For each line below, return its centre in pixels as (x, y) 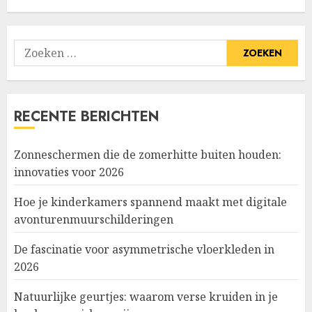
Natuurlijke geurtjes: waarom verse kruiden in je (146, 297)
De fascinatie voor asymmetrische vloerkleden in (144, 250)
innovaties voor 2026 (69, 172)
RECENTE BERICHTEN (86, 117)
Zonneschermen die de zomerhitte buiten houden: (148, 155)
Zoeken (33, 48)
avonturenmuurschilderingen (94, 220)
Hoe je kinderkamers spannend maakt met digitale (150, 202)
